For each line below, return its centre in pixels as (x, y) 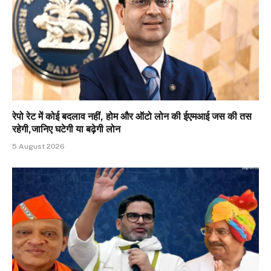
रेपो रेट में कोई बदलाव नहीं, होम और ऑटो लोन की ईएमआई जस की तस (132, 116)
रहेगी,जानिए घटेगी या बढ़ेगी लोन (66, 129)
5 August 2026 (38, 146)
